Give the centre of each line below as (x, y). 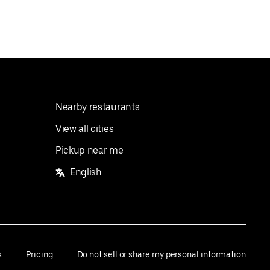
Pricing (39, 254)
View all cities (85, 129)
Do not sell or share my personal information (161, 254)
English (86, 172)
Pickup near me (89, 150)
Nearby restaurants (98, 107)
